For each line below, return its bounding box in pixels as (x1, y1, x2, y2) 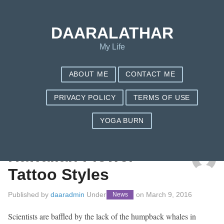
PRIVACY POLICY (54, 93, 116, 101)
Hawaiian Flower (8, 147, 134, 165)
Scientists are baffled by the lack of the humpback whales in (8, 210, 196, 221)
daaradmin (50, 190, 84, 198)
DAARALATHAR (50, 24, 173, 42)
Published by (8, 190, 50, 198)
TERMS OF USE (133, 93, 190, 101)
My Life (99, 42, 125, 51)
